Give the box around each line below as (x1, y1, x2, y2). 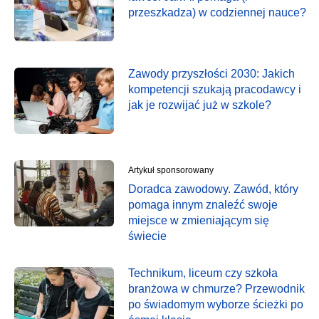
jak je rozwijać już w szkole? (128, 98, 271, 111)
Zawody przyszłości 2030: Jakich (128, 67, 295, 80)
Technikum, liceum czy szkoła (128, 266, 278, 279)
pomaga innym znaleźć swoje (128, 198, 278, 211)
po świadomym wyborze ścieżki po (128, 298, 303, 310)
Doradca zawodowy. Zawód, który (128, 182, 298, 195)
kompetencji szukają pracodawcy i (128, 83, 301, 95)
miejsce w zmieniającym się (128, 214, 269, 226)
